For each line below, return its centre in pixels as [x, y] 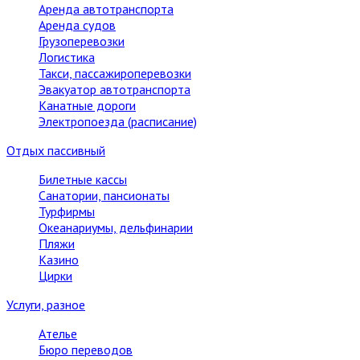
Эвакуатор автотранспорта [115, 89]
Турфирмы [67, 211]
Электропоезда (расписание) [118, 121]
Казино [59, 260]
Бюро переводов [86, 350]
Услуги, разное [46, 305]
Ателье [58, 333]
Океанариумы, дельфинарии [116, 227]
